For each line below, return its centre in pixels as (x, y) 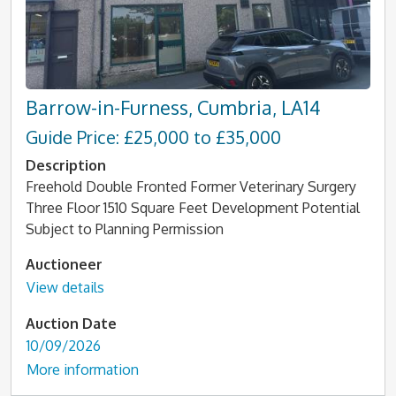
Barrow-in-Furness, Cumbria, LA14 (173, 107)
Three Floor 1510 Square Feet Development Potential (193, 208)
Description (66, 165)
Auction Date (71, 323)
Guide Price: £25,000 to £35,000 (153, 137)
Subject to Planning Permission (125, 229)
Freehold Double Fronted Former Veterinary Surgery (191, 187)
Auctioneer (64, 264)
